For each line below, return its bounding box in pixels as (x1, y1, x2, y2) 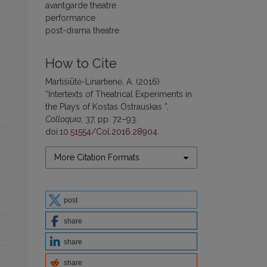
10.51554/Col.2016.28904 (60, 127, 157, 136)
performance (45, 13, 95, 23)
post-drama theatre (45, 26, 119, 35)
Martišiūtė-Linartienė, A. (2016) (45, 77, 160, 86)
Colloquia (45, 114, 81, 124)
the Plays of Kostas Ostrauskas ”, (45, 102, 169, 111)
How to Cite (45, 56, 117, 71)
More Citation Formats (54, 153, 139, 162)
